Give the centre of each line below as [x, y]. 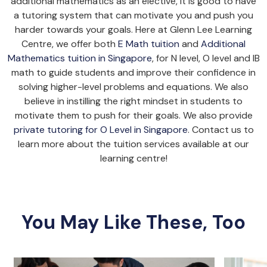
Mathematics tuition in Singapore [80, 58]
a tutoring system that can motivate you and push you [133, 15]
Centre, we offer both [70, 44]
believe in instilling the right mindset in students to [133, 101]
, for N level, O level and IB [206, 58]
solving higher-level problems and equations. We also [133, 86]
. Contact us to [221, 129]
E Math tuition [149, 44]
